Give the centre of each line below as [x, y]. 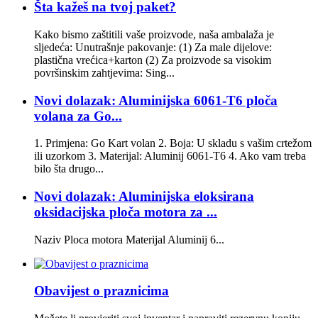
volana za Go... [78, 116]
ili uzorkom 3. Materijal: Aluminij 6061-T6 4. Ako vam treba [170, 156]
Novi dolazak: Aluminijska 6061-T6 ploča [156, 100]
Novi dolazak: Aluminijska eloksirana [144, 196]
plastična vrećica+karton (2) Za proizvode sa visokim [153, 60]
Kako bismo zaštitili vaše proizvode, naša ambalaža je [154, 34]
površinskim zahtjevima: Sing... [104, 72]
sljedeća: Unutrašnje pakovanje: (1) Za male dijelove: [153, 47]
